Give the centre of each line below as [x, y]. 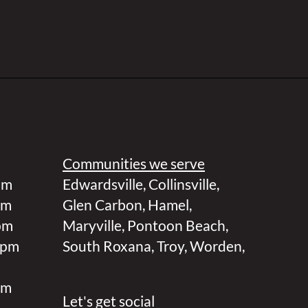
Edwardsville [103, 184]
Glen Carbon [102, 205]
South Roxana [107, 246]
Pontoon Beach [176, 225]
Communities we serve [134, 163]
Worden [216, 246]
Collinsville [183, 184]
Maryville [92, 225]
